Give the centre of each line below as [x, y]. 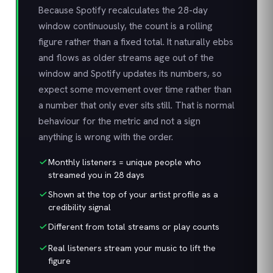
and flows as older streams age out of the [126, 58]
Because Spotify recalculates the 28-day [123, 10]
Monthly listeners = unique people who [125, 162]
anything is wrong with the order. [106, 137]
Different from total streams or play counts [134, 227]
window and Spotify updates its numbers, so [130, 73]
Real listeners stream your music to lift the [132, 248]
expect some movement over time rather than [135, 89]
